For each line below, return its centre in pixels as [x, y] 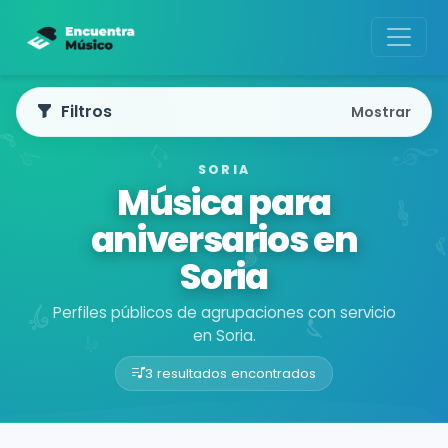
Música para [224, 203]
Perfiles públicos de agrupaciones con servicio [224, 312]
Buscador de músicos [94, 422]
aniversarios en [224, 240]
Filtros [86, 111]
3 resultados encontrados [230, 373]
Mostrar [381, 111]
